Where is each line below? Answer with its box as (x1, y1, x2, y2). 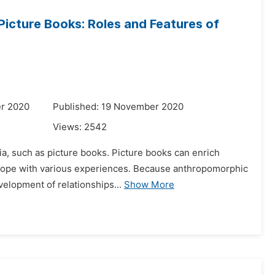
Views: (53, 122, 84, 133)
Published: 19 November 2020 (53, 101, 184, 112)
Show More (124, 179, 174, 190)
